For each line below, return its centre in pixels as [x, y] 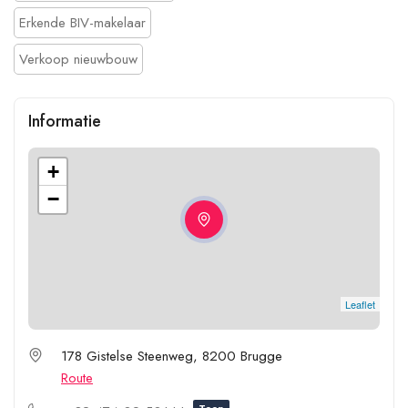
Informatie [65, 121]
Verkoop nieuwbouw [78, 59]
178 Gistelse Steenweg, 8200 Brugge [172, 356]
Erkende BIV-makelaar [82, 22]
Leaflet [360, 304]
